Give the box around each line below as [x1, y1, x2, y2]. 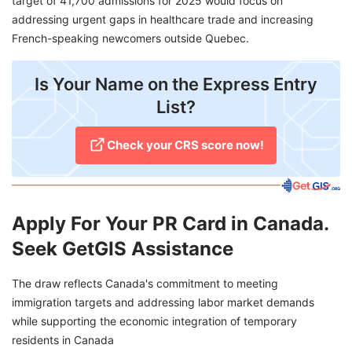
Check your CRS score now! [107, 137, 264, 153]
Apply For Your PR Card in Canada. [12, 211, 328, 235]
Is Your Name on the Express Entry [35, 74, 317, 95]
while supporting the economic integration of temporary [12, 313, 297, 328]
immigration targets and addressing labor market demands [12, 295, 314, 309]
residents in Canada [12, 332, 114, 346]
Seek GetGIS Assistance [12, 236, 233, 260]
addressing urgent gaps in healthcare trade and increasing [12, 13, 313, 27]
